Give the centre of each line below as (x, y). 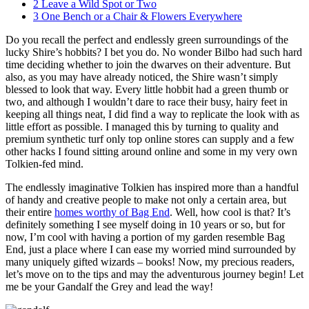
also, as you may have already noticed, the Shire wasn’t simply (142, 77)
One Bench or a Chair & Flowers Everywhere (140, 16)
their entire (30, 212)
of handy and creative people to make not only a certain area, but (146, 199)
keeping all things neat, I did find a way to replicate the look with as (152, 114)
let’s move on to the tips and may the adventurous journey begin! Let (154, 274)
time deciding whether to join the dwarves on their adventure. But (148, 64)
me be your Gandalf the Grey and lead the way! (109, 286)
